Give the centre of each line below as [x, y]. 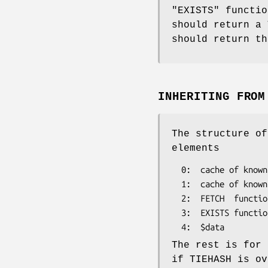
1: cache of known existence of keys [176, 184]
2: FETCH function [176, 199]
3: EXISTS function [176, 213]
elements [196, 149]
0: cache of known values [176, 170]
